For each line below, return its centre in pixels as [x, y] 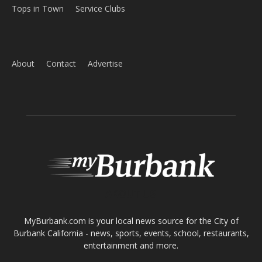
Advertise [105, 21]
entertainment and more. [131, 202]
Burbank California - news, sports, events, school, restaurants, [131, 190]
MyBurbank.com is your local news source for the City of [131, 178]
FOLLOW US [131, 222]
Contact [61, 21]
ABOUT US [131, 151]
